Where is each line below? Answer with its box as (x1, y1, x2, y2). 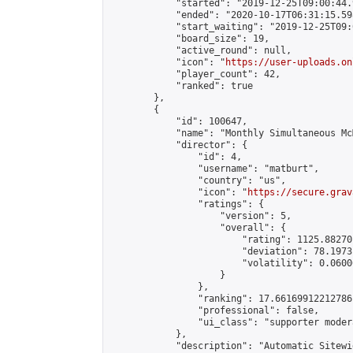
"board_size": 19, (110, 33, 269, 44)
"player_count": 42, (110, 69, 281, 80)
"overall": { (110, 222, 286, 233)
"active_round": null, (110, 45, 292, 56)
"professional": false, (110, 305, 319, 316)
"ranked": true (110, 80, 253, 91)
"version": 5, (110, 210, 292, 221)
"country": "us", (110, 175, 286, 186)
